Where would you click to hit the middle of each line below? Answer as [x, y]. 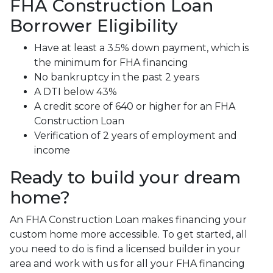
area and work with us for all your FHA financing [127, 263]
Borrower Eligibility [94, 25]
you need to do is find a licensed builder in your [125, 249]
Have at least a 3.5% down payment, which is [141, 48]
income [52, 150]
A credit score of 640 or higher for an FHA [135, 106]
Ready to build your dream [125, 177]
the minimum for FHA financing [111, 62]
